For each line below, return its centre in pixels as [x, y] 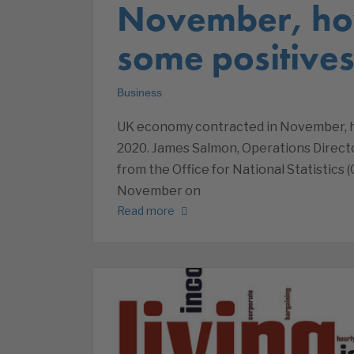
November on [159, 191]
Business [139, 93]
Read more [146, 210]
